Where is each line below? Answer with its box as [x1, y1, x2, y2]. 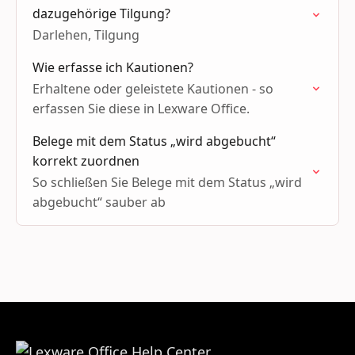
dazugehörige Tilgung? [32, 5, 170, 22]
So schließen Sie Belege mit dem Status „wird [32, 174, 302, 191]
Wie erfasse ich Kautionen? [32, 59, 193, 76]
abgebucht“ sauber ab [32, 193, 166, 211]
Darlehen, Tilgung [32, 26, 139, 44]
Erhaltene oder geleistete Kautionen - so [32, 80, 273, 97]
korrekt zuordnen [32, 152, 139, 170]
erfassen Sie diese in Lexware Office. [32, 100, 250, 117]
